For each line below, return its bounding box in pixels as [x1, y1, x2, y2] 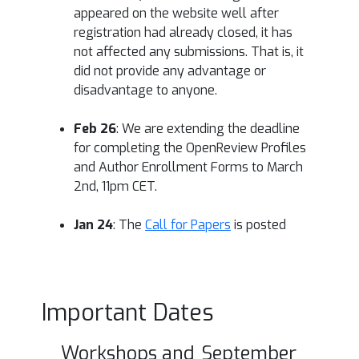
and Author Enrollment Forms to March [74, 158, 303, 175]
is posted [231, 216, 286, 233]
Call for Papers [145, 216, 231, 233]
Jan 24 [74, 216, 113, 233]
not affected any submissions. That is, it [74, 42, 304, 60]
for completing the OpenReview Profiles [74, 139, 306, 156]
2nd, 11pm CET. [74, 177, 157, 195]
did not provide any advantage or [74, 62, 266, 79]
